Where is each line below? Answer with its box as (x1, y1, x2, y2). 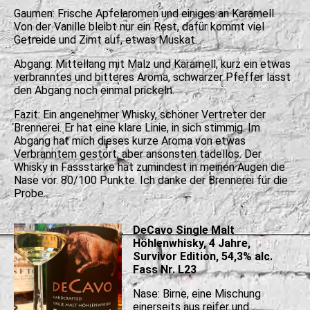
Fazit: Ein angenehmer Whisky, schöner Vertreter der (14, 107, 266, 121)
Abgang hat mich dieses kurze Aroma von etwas (14, 134, 246, 147)
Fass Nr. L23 (132, 262, 197, 276)
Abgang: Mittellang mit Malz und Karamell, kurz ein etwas (14, 57, 291, 71)
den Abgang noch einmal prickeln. (14, 83, 174, 97)
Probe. (14, 186, 46, 200)
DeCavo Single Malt (132, 223, 235, 237)
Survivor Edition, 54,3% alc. (132, 249, 273, 263)
